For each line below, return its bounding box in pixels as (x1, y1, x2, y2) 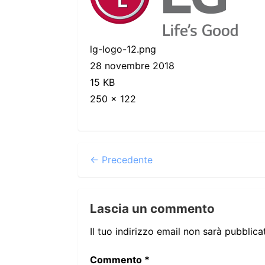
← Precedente (90, 153, 153, 166)
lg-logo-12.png (90, 43, 156, 55)
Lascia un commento (90, 201, 215, 216)
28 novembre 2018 (90, 59, 174, 72)
